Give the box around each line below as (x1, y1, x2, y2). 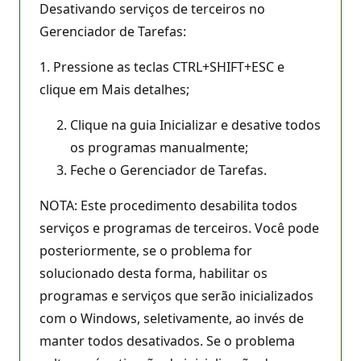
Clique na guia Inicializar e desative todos (70, 115, 321, 134)
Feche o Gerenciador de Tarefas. (70, 160, 267, 179)
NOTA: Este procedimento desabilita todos (39, 196, 297, 214)
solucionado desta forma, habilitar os (39, 263, 268, 282)
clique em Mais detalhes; (39, 80, 189, 98)
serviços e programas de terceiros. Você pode (39, 218, 319, 237)
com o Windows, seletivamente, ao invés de (39, 309, 304, 327)
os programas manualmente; (70, 138, 248, 156)
